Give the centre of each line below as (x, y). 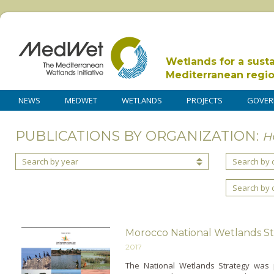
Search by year (50, 162)
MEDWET (81, 100)
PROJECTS (205, 100)
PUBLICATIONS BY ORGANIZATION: (139, 136)
